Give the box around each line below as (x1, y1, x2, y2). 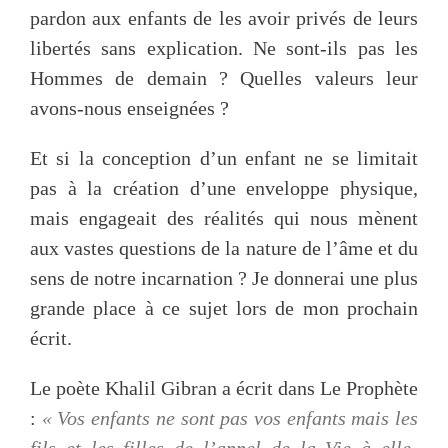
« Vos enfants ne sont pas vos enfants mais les (41, 407, 419, 430)
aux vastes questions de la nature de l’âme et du (30, 237, 418, 260)
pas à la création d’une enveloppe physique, (30, 177, 418, 200)
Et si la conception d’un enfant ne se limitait (30, 147, 418, 170)
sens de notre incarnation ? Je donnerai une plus (30, 267, 418, 290)
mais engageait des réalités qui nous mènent (30, 207, 418, 230)
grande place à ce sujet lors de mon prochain (30, 297, 418, 320)
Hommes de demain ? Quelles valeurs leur (30, 67, 418, 90)
